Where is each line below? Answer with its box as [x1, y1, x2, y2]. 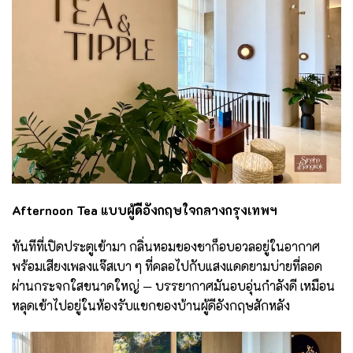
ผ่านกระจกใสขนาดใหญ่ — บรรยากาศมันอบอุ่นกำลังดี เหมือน [12, 277, 335, 294]
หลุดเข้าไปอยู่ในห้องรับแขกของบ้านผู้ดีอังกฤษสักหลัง [12, 296, 290, 314]
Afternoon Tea [12, 202, 101, 219]
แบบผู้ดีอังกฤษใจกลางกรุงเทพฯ [101, 202, 277, 219]
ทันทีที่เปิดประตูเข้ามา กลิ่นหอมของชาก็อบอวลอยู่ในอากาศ [12, 237, 320, 255]
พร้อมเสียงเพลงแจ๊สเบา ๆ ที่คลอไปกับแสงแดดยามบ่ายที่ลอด [12, 257, 322, 274]
